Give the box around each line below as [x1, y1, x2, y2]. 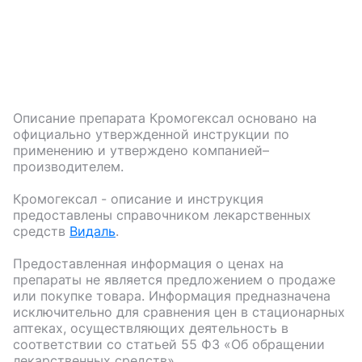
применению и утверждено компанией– [13, 142, 269, 159]
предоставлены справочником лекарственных [13, 207, 311, 224]
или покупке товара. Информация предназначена [13, 288, 330, 305]
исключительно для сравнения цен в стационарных [13, 304, 345, 321]
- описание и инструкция [97, 191, 263, 208]
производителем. [13, 158, 124, 175]
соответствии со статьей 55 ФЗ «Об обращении [13, 336, 325, 353]
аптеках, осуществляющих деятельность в [13, 320, 288, 337]
